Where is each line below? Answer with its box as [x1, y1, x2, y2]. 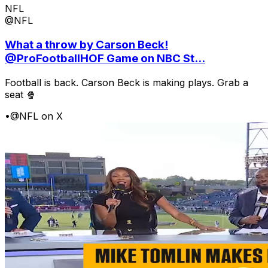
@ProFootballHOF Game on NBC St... [5, 51, 205, 65]
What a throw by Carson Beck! [5, 37, 168, 51]
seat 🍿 [5, 88, 36, 100]
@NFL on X [10, 109, 63, 122]
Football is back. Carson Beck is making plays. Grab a [5, 76, 248, 89]
